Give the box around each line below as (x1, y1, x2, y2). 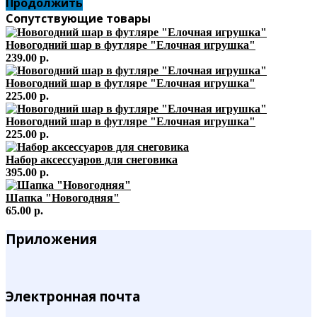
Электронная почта (6, 287, 140, 305)
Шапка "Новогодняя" (6, 191, 120, 204)
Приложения (6, 230, 97, 248)
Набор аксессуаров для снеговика (6, 153, 178, 166)
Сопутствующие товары (6, 10, 151, 26)
